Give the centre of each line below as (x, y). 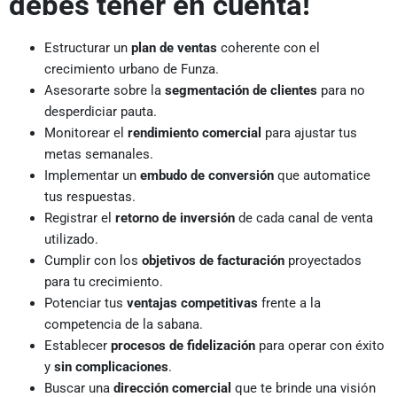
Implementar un (92, 176)
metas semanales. (99, 155)
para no (341, 91)
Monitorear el (86, 133)
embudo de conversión (207, 176)
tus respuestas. (90, 197)
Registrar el (80, 218)
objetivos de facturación (213, 261)
